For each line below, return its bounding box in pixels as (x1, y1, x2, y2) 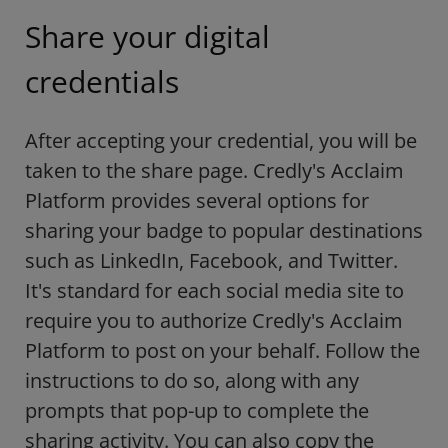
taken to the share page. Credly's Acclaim (25, 157, 404, 185)
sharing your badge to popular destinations (25, 217, 423, 245)
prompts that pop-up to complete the (25, 397, 369, 425)
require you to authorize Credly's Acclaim (25, 307, 403, 335)
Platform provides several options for (25, 187, 369, 215)
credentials (25, 60, 179, 102)
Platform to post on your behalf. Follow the (25, 337, 420, 365)
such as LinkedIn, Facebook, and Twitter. (25, 247, 398, 275)
